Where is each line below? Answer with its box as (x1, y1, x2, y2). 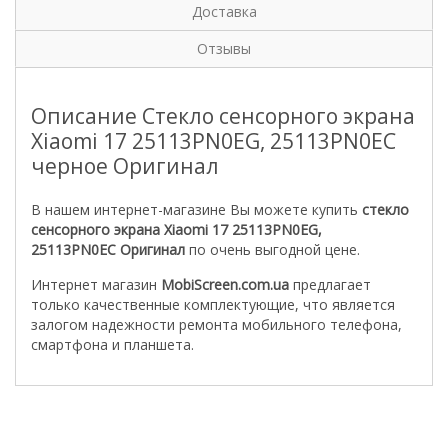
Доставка (191, 2, 257, 21)
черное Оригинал (31, 152, 219, 180)
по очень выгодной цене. (185, 240, 360, 259)
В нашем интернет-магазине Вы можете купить (31, 200, 362, 219)
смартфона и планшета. (31, 335, 194, 354)
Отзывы (197, 39, 251, 58)
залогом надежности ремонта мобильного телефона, (31, 315, 402, 334)
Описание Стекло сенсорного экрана (31, 102, 415, 130)
